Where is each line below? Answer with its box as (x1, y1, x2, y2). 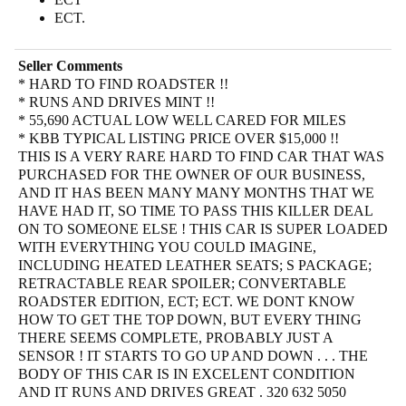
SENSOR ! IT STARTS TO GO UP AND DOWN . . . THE (18, 347, 368, 363)
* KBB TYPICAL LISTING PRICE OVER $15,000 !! (18, 130, 339, 146)
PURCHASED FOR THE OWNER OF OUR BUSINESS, (18, 166, 365, 182)
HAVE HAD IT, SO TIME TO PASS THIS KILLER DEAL (18, 202, 373, 218)
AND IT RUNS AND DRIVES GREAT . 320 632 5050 (18, 383, 346, 400)
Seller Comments (18, 57, 122, 73)
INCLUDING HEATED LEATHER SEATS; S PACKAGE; (18, 256, 372, 273)
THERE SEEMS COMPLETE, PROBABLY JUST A (18, 329, 333, 345)
